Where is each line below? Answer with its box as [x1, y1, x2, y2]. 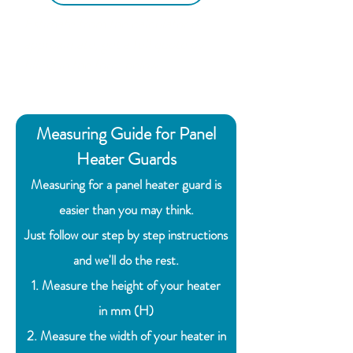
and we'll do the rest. [73, 251, 179, 270]
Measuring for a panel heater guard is [31, 175, 221, 195]
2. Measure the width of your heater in [26, 326, 226, 346]
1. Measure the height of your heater [32, 276, 221, 295]
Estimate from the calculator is [24, 13, 199, 35]
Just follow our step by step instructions [24, 225, 228, 245]
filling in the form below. [24, 54, 162, 76]
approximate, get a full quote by [24, 33, 203, 55]
